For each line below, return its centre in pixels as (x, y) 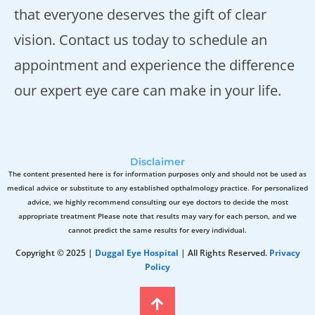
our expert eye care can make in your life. (148, 91)
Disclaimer (157, 162)
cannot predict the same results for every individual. (157, 230)
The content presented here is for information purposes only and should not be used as (157, 174)
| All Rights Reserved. (223, 253)
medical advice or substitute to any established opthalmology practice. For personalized (157, 188)
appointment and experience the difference (154, 65)
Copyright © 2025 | (55, 253)
